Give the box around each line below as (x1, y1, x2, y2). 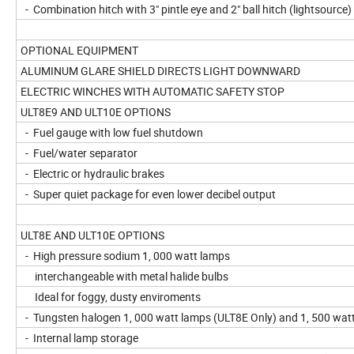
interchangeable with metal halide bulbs (21, 269, 231, 284)
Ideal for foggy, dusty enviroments (21, 289, 201, 305)
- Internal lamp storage (21, 330, 138, 346)
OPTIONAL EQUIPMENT (21, 43, 141, 58)
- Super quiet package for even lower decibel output (21, 186, 276, 202)
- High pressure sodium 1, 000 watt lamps (21, 248, 232, 264)
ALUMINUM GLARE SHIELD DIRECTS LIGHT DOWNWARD (21, 63, 300, 79)
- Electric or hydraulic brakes (21, 166, 164, 182)
